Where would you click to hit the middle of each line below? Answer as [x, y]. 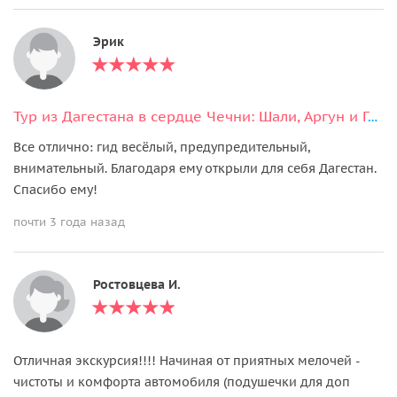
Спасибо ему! [55, 189]
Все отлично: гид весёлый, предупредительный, [162, 147]
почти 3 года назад [69, 222]
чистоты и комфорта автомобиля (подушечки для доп [182, 381]
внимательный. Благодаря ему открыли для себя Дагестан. [195, 168]
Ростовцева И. [137, 284]
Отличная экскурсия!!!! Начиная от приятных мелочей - [187, 360]
